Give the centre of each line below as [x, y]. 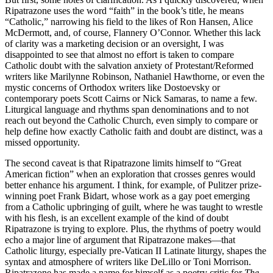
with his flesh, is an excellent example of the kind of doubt [117, 218]
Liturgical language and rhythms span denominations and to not [127, 109]
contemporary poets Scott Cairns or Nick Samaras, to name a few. [131, 98]
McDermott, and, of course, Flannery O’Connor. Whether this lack [133, 32]
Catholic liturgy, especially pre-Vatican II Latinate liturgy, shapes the [136, 250]
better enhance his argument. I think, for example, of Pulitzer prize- [133, 185]
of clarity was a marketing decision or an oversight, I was [114, 43]
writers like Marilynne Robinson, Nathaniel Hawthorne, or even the [135, 76]
